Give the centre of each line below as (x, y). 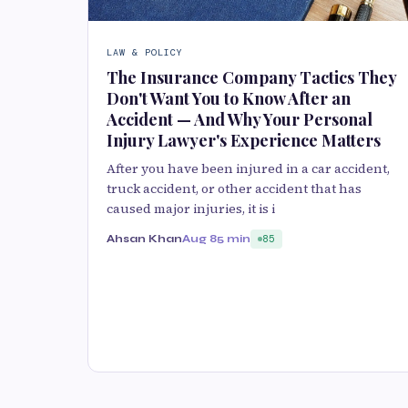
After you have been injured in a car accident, (248, 169)
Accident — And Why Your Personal (240, 120)
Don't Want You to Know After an (229, 99)
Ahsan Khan (144, 239)
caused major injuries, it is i (191, 209)
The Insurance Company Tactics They (251, 78)
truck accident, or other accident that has (234, 189)
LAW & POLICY (145, 53)
